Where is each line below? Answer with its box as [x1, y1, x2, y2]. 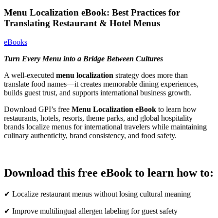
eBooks [4, 37, 27, 46]
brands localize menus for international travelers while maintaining [4, 122, 207, 131]
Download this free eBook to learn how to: [4, 166, 214, 179]
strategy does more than [113, 71, 188, 79]
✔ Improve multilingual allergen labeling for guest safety [4, 206, 178, 215]
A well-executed [4, 71, 56, 79]
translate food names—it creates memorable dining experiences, [4, 79, 199, 88]
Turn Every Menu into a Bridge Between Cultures [4, 54, 163, 63]
